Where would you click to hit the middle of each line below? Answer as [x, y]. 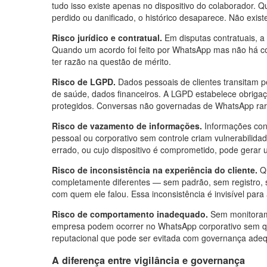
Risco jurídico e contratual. [107, 38]
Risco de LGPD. [84, 82]
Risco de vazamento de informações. [127, 126]
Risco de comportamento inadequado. [130, 214]
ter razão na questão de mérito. [111, 61]
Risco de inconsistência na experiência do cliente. [155, 170]
